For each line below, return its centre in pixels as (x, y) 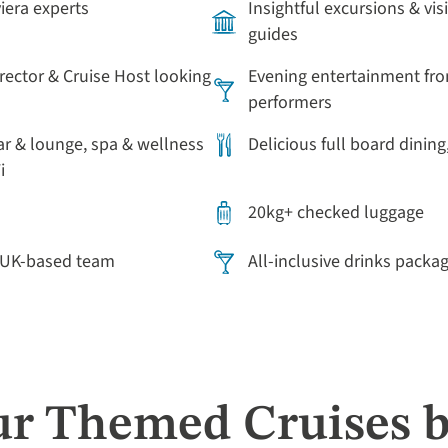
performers (290, 102)
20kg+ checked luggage (336, 212)
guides (273, 34)
